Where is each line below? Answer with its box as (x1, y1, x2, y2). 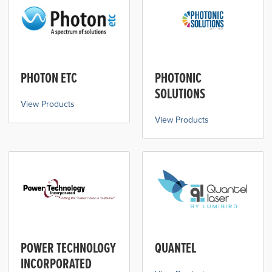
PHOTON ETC (21, 67, 78, 89)
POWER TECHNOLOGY (21, 237, 117, 259)
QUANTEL (155, 237, 196, 259)
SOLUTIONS (155, 83, 205, 104)
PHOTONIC (155, 67, 202, 89)
